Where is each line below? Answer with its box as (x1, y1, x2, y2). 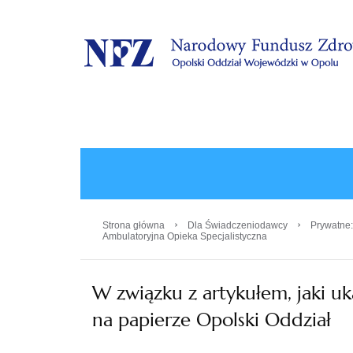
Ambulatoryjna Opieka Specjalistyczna (102, 231, 267, 242)
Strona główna (102, 220, 165, 231)
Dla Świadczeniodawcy (188, 220, 288, 231)
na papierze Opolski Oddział (92, 307, 331, 332)
